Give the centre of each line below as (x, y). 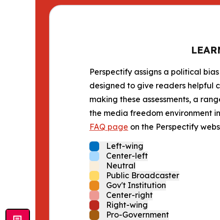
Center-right (129, 195)
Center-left (127, 155)
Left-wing (125, 146)
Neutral (121, 165)
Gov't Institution (136, 185)
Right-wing (127, 205)
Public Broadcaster (143, 175)
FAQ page (109, 126)
